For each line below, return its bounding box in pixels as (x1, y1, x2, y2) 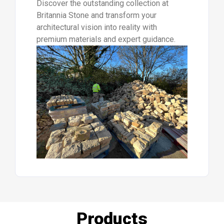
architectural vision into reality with (36, 22, 157, 32)
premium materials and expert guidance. (36, 34, 175, 44)
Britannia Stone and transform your (36, 10, 156, 20)
